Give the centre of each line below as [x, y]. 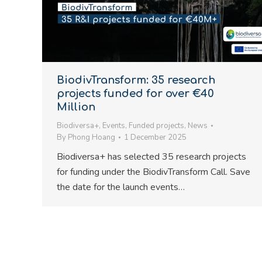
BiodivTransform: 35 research [136, 80]
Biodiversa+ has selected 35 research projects [151, 157]
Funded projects [156, 126]
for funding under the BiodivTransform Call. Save [154, 172]
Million [76, 107]
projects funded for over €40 [135, 94]
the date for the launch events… [121, 187]
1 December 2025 [155, 137]
